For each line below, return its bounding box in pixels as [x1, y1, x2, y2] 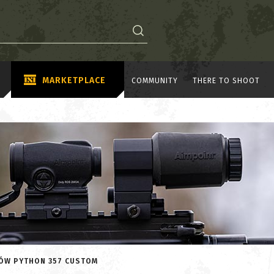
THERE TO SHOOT [193, 76, 260, 85]
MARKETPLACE [42, 75, 106, 86]
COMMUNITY [131, 76, 178, 85]
